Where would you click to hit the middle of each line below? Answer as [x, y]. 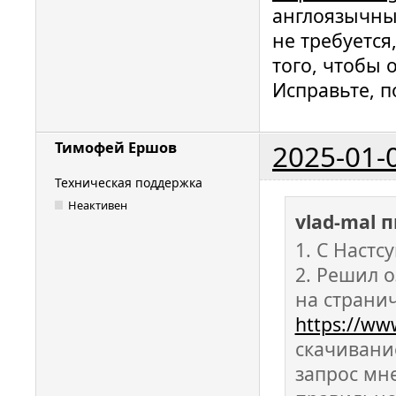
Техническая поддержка [129, 183]
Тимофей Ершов [116, 148]
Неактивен [98, 205]
